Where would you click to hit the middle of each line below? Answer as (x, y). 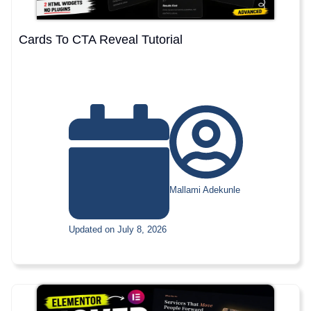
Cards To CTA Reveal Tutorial (101, 40)
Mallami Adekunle (204, 190)
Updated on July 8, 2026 (117, 229)
